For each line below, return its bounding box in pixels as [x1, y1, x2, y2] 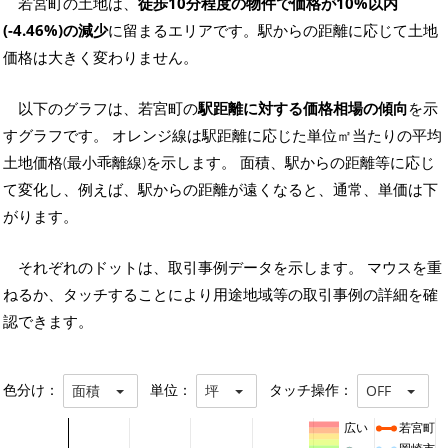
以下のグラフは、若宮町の [18, 98, 198, 119]
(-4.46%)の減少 [3, 20, 108, 41]
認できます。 [3, 311, 93, 332]
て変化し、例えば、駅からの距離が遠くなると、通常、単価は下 [3, 179, 438, 200]
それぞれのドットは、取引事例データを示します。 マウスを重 [18, 257, 442, 278]
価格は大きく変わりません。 [3, 47, 198, 68]
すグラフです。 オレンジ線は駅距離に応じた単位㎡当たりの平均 [3, 125, 442, 146]
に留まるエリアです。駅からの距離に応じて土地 [108, 20, 438, 41]
